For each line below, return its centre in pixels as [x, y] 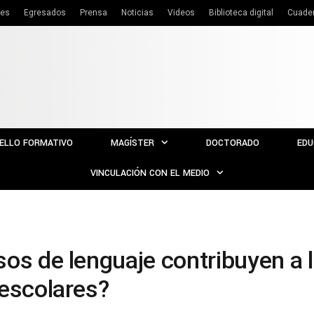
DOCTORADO [233, 143]
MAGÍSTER [132, 143]
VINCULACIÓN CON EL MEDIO [150, 173]
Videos [181, 13]
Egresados [45, 13]
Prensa [94, 13]
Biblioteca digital [241, 13]
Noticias [137, 13]
